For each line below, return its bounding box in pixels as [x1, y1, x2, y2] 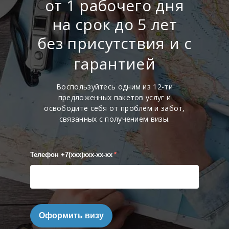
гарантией [74, 53, 155, 75]
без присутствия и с [37, 33, 192, 54]
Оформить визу [39, 211, 104, 220]
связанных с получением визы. [59, 114, 170, 124]
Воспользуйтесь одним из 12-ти [56, 82, 173, 92]
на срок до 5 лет [52, 14, 177, 35]
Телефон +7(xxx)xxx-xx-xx [30, 151, 112, 159]
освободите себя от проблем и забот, [44, 103, 185, 113]
